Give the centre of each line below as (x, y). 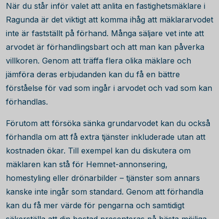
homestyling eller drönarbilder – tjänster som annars (103, 178)
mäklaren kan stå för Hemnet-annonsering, (87, 164)
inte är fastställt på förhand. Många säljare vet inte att (105, 33)
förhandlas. (27, 102)
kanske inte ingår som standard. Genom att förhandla (105, 192)
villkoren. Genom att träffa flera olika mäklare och (99, 61)
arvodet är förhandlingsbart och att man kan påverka (105, 47)
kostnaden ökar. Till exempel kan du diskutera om (98, 151)
